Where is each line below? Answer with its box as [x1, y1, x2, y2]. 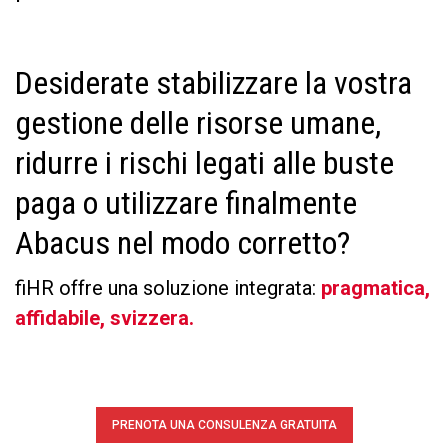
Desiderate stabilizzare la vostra [15, 64, 412, 102]
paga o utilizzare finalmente [15, 184, 357, 222]
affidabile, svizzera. [15, 306, 194, 330]
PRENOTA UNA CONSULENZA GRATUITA [111, 418, 337, 432]
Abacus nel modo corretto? [15, 224, 350, 262]
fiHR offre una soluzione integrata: [15, 276, 321, 300]
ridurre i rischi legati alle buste [15, 144, 394, 182]
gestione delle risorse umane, [15, 104, 381, 142]
